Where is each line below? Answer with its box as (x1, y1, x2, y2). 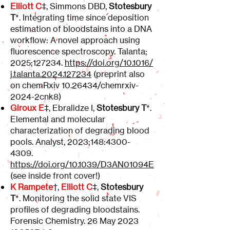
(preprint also (91, 69, 145, 79)
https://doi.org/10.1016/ (65, 57, 153, 68)
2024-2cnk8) (10, 91, 61, 102)
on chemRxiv (10, 80, 62, 90)
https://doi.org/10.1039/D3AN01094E (10, 159, 154, 169)
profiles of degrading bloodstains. (10, 204, 140, 215)
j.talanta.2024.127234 (10, 69, 91, 79)
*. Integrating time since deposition (15, 12, 149, 23)
